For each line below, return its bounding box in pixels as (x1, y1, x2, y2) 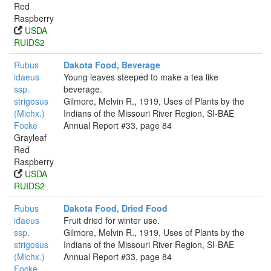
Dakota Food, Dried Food (64, 202, 168, 214)
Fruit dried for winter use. (64, 214, 160, 226)
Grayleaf (14, 131, 47, 143)
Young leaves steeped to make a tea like (64, 71, 218, 83)
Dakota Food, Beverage (64, 59, 160, 71)
